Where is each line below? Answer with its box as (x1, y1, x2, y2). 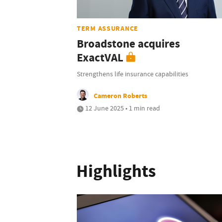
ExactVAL (77, 50, 123, 66)
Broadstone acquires (77, 36, 180, 52)
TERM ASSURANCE (77, 23, 139, 34)
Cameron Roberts (94, 91, 147, 101)
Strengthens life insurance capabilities (77, 69, 188, 79)
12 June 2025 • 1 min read (84, 104, 160, 113)
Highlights (76, 160, 156, 183)
